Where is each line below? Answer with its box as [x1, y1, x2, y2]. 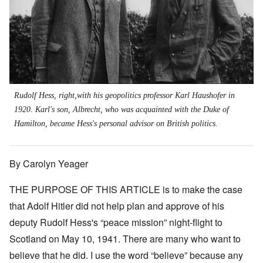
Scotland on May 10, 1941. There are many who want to [9, 232, 241, 246]
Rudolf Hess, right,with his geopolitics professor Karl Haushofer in [14, 91, 235, 100]
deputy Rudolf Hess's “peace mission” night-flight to [9, 215, 222, 230]
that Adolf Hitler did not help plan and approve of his [9, 199, 224, 213]
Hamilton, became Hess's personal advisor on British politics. [14, 119, 218, 129]
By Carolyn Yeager [9, 157, 88, 171]
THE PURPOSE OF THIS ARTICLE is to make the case [9, 183, 242, 197]
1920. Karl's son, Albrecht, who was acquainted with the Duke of [14, 105, 229, 114]
